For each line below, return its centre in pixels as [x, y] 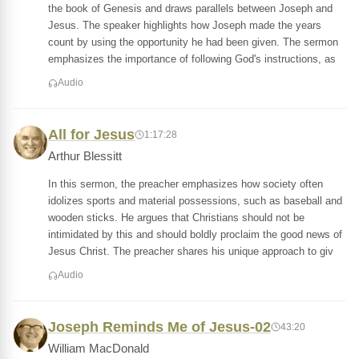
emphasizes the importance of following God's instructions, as [192, 59]
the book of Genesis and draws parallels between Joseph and [190, 8]
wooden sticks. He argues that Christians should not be [176, 218]
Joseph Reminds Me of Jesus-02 [159, 327]
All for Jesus [91, 135]
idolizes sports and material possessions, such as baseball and [195, 201]
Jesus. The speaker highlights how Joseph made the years [185, 25]
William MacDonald [99, 349]
